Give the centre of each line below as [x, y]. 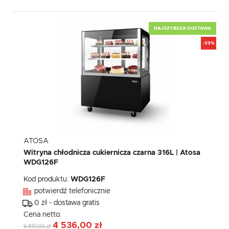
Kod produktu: [47, 180]
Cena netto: [43, 215]
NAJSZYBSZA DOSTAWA [182, 28]
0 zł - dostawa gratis [67, 203]
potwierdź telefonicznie [72, 191]
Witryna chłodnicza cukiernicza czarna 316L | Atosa [112, 153]
